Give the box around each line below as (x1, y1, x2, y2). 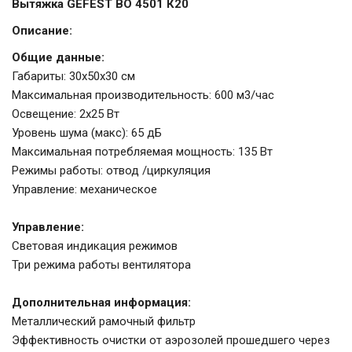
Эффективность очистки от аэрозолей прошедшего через (12, 333, 330, 348)
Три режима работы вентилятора (12, 258, 191, 273)
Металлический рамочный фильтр (12, 314, 196, 329)
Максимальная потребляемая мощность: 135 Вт (12, 145, 273, 159)
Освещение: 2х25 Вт (12, 107, 119, 122)
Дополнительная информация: (12, 295, 191, 310)
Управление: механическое (12, 182, 157, 197)
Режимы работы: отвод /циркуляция (12, 163, 211, 178)
